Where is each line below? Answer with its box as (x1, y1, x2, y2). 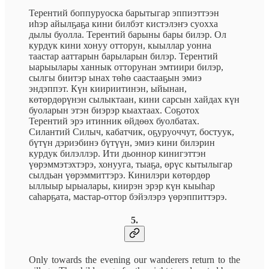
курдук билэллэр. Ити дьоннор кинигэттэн (29, 148, 206, 159)
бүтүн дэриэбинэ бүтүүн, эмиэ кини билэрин (29, 137, 215, 148)
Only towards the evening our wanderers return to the (29, 255, 240, 265)
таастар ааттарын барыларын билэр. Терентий (29, 50, 218, 61)
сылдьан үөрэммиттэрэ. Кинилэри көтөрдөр (29, 169, 210, 180)
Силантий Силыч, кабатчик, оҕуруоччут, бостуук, (29, 126, 234, 137)
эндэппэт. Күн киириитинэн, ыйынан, (29, 83, 187, 94)
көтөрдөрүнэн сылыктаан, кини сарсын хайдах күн (29, 94, 240, 104)
